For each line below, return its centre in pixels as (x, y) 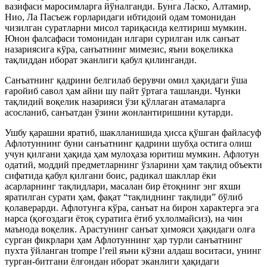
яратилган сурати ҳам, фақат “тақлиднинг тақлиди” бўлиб (124, 197)
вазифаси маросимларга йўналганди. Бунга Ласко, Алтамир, (128, 6)
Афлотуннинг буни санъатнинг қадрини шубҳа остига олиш (128, 143)
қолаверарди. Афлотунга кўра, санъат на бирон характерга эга (132, 208)
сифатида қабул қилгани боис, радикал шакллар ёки (111, 176)
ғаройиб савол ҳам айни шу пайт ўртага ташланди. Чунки (123, 91)
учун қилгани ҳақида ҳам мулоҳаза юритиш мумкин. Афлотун (132, 154)
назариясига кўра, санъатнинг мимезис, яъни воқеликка (119, 49)
